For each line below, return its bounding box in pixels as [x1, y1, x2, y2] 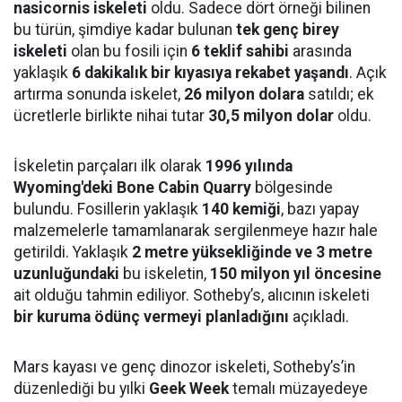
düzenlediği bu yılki [13, 379, 149, 398]
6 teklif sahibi [191, 41, 289, 60]
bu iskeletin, [119, 264, 210, 283]
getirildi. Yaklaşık [13, 242, 132, 261]
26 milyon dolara [184, 84, 304, 103]
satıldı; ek [304, 84, 374, 103]
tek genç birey [236, 20, 339, 39]
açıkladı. [289, 307, 349, 326]
